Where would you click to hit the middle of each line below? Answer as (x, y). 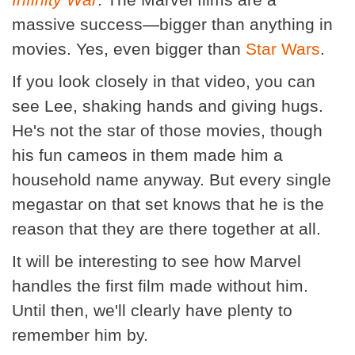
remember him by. (80, 334)
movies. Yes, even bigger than (129, 48)
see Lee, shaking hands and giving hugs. (168, 105)
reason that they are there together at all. (166, 228)
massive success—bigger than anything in (172, 24)
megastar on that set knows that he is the (168, 204)
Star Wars (283, 48)
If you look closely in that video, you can (164, 81)
